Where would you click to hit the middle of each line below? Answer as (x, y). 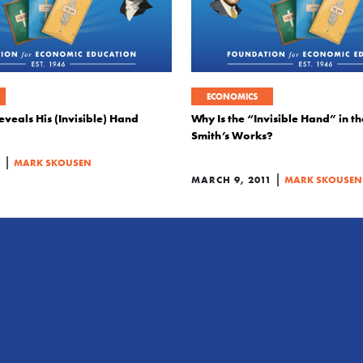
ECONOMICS (232, 96)
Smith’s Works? (232, 135)
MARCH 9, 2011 (231, 179)
